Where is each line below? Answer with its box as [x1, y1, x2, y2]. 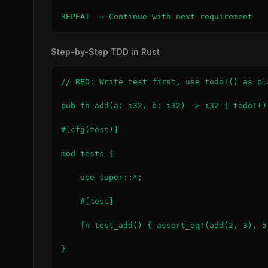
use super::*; [61, 173, 142, 182]
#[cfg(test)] [61, 125, 118, 134]
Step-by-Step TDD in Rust [51, 47, 160, 57]
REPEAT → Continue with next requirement [61, 12, 252, 21]
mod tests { [61, 149, 114, 158]
